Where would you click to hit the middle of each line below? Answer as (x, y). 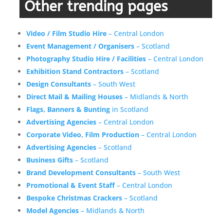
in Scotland (129, 109)
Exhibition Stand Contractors (75, 71)
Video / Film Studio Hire (67, 33)
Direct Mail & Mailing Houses (75, 96)
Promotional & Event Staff (71, 185)
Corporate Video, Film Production (83, 134)
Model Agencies (53, 210)
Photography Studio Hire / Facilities (86, 58)
